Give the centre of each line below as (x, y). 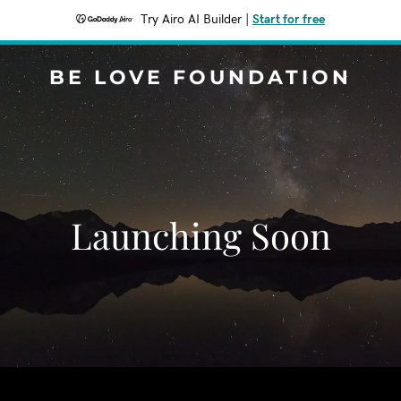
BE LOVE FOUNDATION (200, 77)
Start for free (289, 20)
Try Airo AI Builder (191, 20)
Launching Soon (200, 235)
